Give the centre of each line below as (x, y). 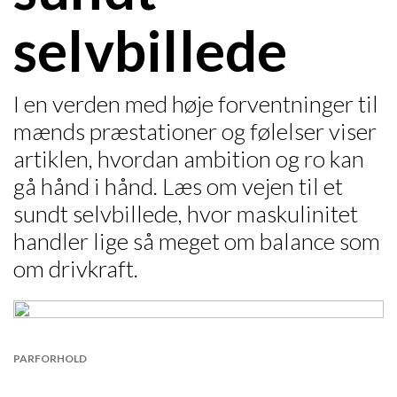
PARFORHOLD (50, 358)
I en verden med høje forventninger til (196, 104)
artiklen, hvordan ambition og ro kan (189, 159)
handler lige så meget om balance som (197, 241)
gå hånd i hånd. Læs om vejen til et (178, 186)
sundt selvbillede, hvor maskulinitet (186, 214)
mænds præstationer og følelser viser (195, 131)
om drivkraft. (76, 269)
